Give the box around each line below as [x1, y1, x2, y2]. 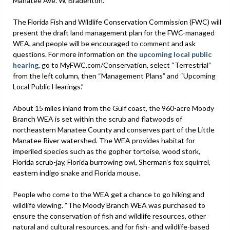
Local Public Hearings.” [13, 82, 84, 91]
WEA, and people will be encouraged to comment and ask [13, 39, 196, 48]
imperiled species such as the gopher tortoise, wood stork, [13, 146, 200, 156]
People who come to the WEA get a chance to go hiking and [13, 189, 204, 199]
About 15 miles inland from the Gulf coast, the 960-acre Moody [13, 103, 214, 112]
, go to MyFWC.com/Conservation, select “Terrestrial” [39, 60, 211, 69]
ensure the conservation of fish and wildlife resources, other [13, 211, 206, 220]
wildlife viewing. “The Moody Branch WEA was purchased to [13, 200, 205, 209]
